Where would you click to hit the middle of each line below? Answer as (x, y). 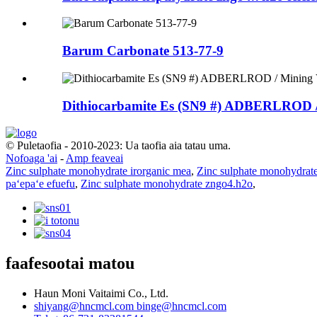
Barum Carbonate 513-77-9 (143, 51)
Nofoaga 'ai (31, 158)
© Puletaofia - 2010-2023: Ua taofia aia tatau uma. (118, 146)
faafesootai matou (70, 264)
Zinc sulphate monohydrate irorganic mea (98, 171)
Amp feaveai (94, 158)
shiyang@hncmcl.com (85, 306)
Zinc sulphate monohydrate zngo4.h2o (167, 184)
